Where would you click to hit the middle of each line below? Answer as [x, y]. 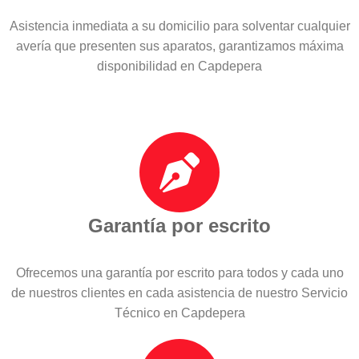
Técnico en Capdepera [179, 313]
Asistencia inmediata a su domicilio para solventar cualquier [179, 26]
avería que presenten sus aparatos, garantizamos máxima [179, 46]
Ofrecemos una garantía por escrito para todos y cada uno [179, 272]
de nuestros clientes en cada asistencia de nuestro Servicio [179, 292]
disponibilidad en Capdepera [179, 66]
